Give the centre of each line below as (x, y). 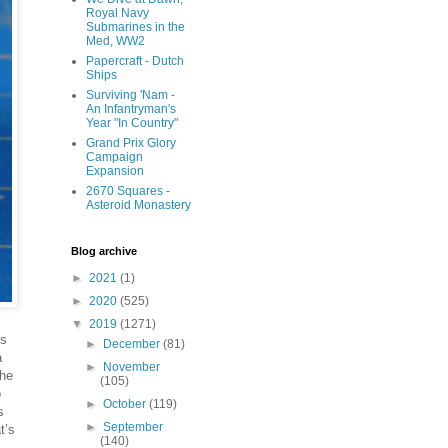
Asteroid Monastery (138, 205)
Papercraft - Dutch (135, 61)
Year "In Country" (132, 123)
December (133, 344)
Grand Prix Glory (131, 143)
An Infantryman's (131, 109)
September (133, 427)
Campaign (114, 157)
